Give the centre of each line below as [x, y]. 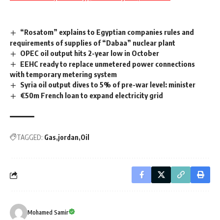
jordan [68, 137]
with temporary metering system [63, 74]
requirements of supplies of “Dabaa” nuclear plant [93, 42]
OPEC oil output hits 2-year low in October [90, 53]
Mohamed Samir [48, 213]
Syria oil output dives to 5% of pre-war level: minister [108, 85]
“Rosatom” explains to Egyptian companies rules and [107, 32]
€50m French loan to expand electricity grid [92, 96]
